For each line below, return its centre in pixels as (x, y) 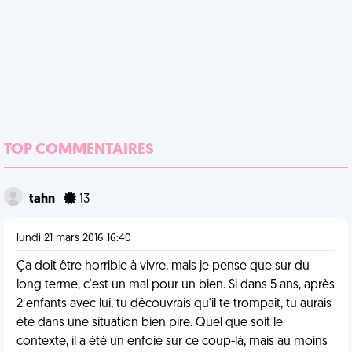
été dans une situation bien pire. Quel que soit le (150, 323)
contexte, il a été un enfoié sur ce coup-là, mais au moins (172, 342)
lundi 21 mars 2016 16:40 (74, 238)
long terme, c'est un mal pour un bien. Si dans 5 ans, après (176, 285)
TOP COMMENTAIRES (79, 150)
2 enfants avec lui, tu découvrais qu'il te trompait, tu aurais (174, 304)
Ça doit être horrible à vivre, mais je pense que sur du (163, 266)
